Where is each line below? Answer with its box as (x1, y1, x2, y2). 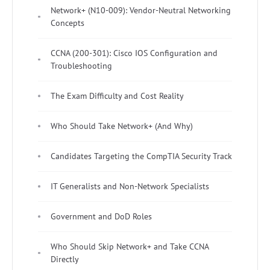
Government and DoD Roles (51, 210, 152, 222)
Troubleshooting (51, 60, 112, 71)
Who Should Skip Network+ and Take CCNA (51, 240, 209, 252)
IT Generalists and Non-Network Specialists (51, 180, 209, 192)
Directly (51, 253, 79, 265)
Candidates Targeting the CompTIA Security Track (51, 150, 232, 162)
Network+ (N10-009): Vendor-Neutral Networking (51, 4, 231, 16)
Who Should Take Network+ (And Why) (51, 120, 193, 131)
